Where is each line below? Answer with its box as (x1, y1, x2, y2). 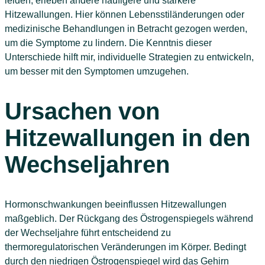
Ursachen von (5, 98, 160, 124)
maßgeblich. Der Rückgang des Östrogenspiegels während (5, 214, 253, 224)
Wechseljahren (5, 151, 170, 177)
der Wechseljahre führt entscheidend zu (5, 228, 171, 238)
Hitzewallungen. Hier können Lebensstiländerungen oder (5, 9, 244, 20)
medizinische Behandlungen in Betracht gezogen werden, (5, 23, 247, 34)
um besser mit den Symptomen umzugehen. (5, 66, 189, 76)
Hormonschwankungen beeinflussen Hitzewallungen (5, 199, 227, 210)
